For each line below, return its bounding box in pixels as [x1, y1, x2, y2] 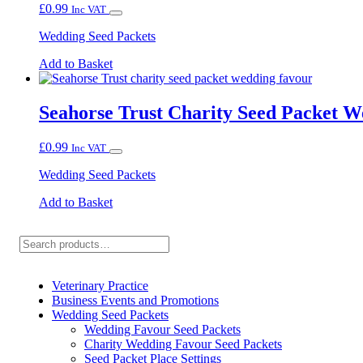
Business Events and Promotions [52, 293, 219, 307]
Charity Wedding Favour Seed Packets [84, 336, 282, 351]
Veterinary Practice [52, 278, 148, 293]
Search [19, 234, 57, 249]
